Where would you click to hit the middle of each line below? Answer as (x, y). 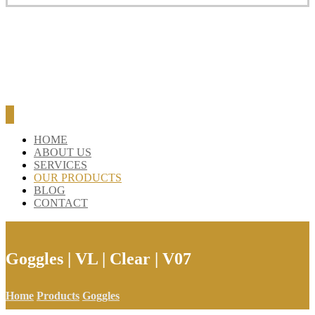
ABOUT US (63, 152)
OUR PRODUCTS (78, 178)
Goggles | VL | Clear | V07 (98, 258)
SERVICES (60, 165)
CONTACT (61, 203)
